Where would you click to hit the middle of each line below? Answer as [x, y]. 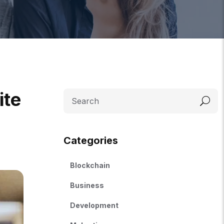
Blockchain [90, 165]
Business [87, 185]
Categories [91, 141]
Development [94, 205]
